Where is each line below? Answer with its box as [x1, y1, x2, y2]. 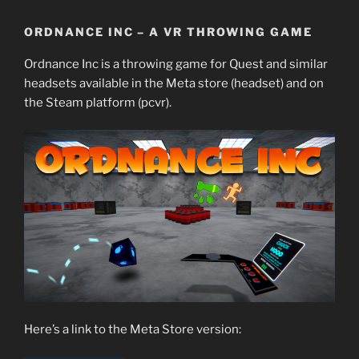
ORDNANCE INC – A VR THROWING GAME [24, 25, 313, 39]
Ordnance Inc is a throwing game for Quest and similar [24, 56, 328, 71]
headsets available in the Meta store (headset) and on [24, 75, 324, 91]
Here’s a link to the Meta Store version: [24, 322, 241, 337]
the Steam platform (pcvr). [24, 95, 171, 110]
